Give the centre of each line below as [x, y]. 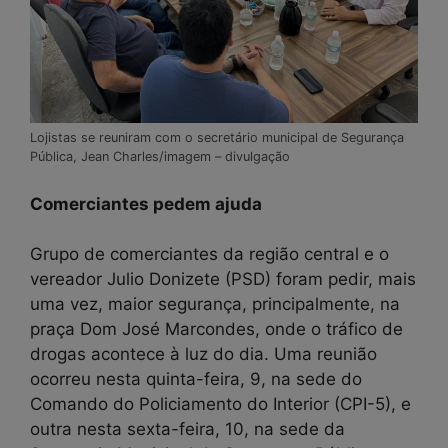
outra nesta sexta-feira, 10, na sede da [187, 429]
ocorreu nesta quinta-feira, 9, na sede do [196, 379]
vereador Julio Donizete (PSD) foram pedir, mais [223, 279]
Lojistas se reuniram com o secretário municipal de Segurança [217, 138]
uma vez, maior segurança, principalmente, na [215, 304]
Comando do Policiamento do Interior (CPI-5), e [220, 404]
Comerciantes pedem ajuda [148, 203]
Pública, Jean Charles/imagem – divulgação [160, 157]
